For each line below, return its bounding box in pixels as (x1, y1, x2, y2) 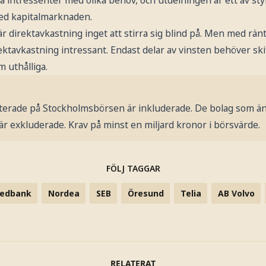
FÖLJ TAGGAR (106, 162, 160, 174)
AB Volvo (217, 187, 255, 199)
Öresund (127, 187, 164, 199)
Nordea (47, 187, 80, 199)
